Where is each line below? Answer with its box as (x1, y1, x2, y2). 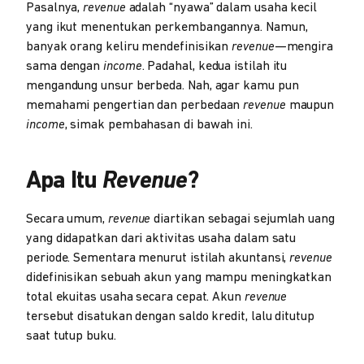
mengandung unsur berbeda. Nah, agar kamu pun (26, 79, 299, 93)
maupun (285, 98, 335, 112)
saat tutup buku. (26, 329, 116, 343)
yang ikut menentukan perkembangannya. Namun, (26, 20, 308, 34)
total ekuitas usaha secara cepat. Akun (26, 290, 245, 304)
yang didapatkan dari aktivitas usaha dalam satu (26, 232, 297, 245)
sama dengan (26, 59, 104, 73)
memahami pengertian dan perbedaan (26, 98, 244, 112)
